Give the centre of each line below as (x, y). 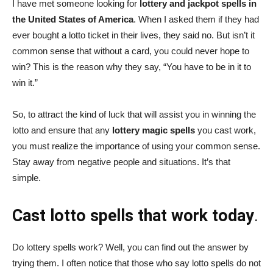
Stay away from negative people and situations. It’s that (121, 162)
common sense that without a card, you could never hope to (131, 51)
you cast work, (225, 130)
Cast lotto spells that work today (133, 216)
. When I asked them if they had (196, 19)
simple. (27, 178)
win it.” (25, 83)
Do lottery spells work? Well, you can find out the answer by (130, 247)
